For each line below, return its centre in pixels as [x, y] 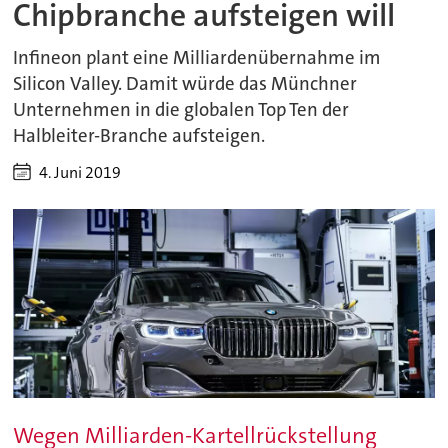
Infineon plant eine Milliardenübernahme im [197, 57]
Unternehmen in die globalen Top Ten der [181, 109]
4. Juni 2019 [80, 172]
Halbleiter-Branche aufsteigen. [139, 135]
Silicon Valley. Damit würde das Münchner [185, 83]
